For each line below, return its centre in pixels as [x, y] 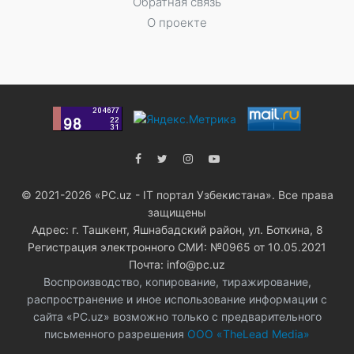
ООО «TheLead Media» [247, 334]
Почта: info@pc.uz [177, 265]
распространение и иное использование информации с [177, 299]
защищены [177, 213]
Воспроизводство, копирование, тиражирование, [177, 282]
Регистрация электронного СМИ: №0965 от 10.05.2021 [177, 247]
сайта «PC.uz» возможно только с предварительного [177, 317]
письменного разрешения [114, 334]
